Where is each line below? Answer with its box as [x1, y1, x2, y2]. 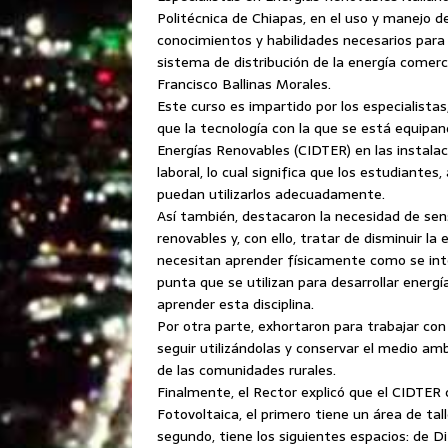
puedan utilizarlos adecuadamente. [157, 183, 385, 205]
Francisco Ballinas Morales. [157, 73, 331, 95]
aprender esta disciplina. [157, 293, 314, 315]
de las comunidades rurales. [157, 359, 336, 381]
